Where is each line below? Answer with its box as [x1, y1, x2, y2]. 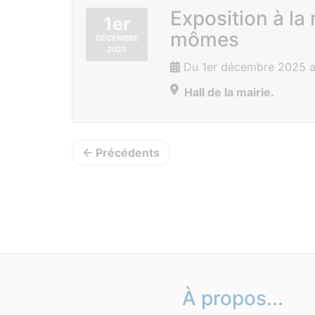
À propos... [181, 286, 283, 310]
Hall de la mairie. [184, 85, 274, 99]
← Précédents [82, 146, 160, 160]
